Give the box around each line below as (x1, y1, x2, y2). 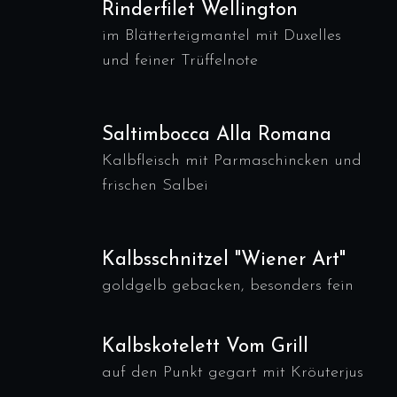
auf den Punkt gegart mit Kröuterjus (102, 364, 363, 381)
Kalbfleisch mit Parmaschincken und (102, 152, 362, 169)
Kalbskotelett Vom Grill (102, 337, 308, 357)
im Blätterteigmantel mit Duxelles (102, 27, 341, 44)
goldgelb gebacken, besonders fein (102, 277, 354, 294)
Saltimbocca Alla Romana (102, 125, 331, 145)
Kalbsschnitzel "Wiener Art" (102, 250, 346, 270)
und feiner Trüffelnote (102, 52, 258, 69)
